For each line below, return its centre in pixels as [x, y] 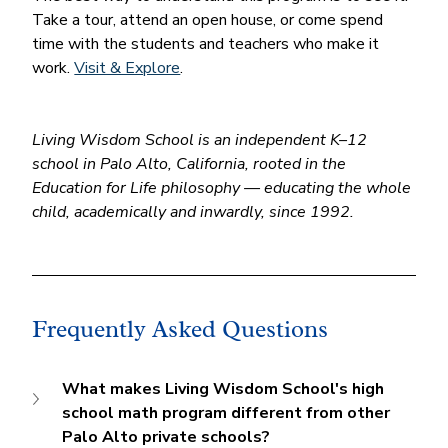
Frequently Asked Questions [180, 329]
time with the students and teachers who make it [208, 44]
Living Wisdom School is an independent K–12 [202, 140]
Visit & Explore [127, 68]
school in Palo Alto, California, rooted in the [191, 164]
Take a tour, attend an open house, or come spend [210, 20]
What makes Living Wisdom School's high [225, 389]
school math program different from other [228, 413]
